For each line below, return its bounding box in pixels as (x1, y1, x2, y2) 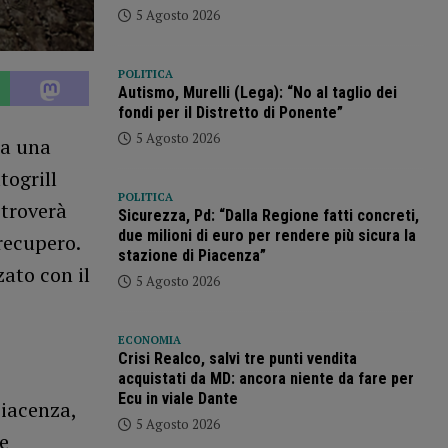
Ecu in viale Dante (117, 389, 238, 409)
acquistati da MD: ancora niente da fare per (117, 369, 414, 389)
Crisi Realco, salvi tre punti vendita (117, 349, 357, 369)
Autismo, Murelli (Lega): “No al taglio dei (117, 83, 397, 103)
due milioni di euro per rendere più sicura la (117, 226, 416, 246)
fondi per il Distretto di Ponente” (117, 103, 343, 123)
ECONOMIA (117, 333, 181, 348)
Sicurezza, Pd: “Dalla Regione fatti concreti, (117, 206, 419, 226)
